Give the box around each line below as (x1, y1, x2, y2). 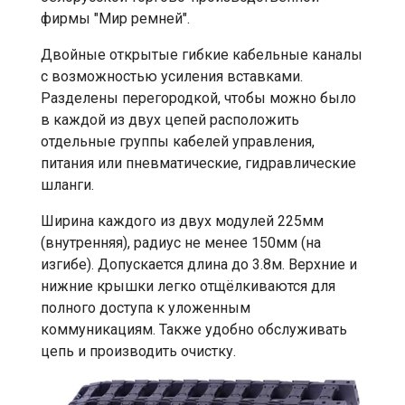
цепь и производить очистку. (41, 343, 236, 361)
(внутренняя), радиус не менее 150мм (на (41, 234, 321, 252)
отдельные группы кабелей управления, (41, 133, 315, 151)
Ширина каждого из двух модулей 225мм (41, 212, 324, 231)
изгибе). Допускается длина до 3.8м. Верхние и (41, 256, 357, 274)
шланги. (41, 176, 94, 194)
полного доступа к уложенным (41, 299, 250, 317)
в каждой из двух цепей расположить (41, 111, 299, 129)
